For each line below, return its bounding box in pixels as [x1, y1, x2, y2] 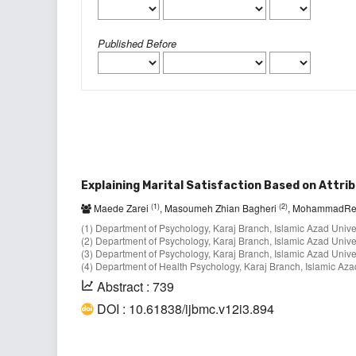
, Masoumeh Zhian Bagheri [160, 201, 279, 215]
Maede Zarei [91, 201, 151, 215]
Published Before [98, 36, 176, 52]
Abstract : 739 [97, 277, 174, 296]
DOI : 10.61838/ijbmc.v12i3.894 [97, 300, 274, 319]
